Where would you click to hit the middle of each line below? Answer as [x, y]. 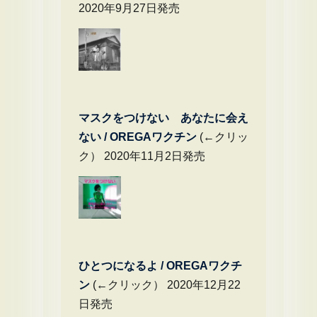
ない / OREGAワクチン [138, 137]
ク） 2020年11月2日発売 [142, 156]
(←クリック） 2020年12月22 [165, 285]
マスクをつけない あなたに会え [163, 118]
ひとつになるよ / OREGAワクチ [160, 266]
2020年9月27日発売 [129, 8]
